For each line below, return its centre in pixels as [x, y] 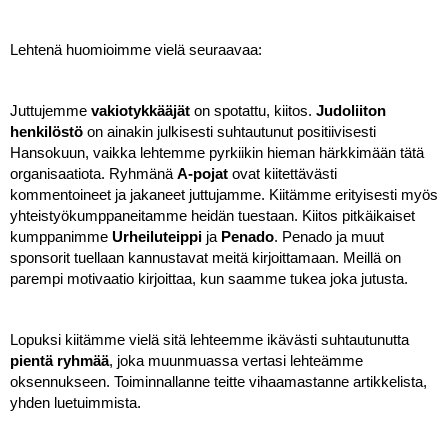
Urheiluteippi [155, 236]
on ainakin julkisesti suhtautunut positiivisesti [229, 131]
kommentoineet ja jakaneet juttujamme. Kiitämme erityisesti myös [224, 194]
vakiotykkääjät [138, 110]
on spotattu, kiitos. [253, 110]
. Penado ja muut [329, 236]
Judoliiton [351, 110]
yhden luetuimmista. [77, 402]
